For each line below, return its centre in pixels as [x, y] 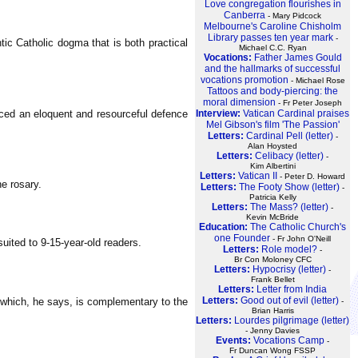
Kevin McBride [272, 217]
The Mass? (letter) [289, 207]
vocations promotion [244, 80]
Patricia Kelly [272, 197]
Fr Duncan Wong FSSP [272, 351]
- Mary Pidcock [293, 16]
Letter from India [292, 290]
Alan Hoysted [272, 146]
